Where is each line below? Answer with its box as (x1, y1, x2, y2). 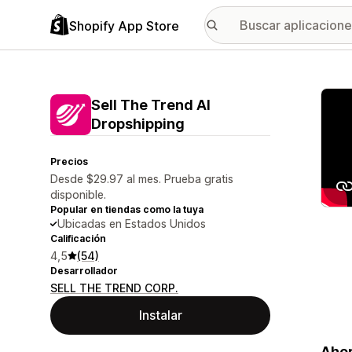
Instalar (138, 307, 182, 323)
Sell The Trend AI (91, 97, 211, 113)
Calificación (50, 233, 106, 244)
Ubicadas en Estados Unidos (57, 217, 206, 230)
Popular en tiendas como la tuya (50, 203, 203, 215)
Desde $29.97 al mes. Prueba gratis (50, 172, 233, 185)
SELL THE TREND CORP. (50, 281, 178, 295)
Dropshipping (91, 115, 185, 132)
